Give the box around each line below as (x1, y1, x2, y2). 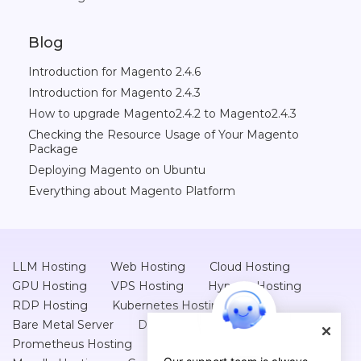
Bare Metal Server (12, 317, 114, 332)
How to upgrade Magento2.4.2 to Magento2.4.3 (28, 106, 297, 121)
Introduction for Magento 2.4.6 (28, 64, 201, 79)
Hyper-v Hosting (208, 279, 301, 293)
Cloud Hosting (210, 259, 290, 274)
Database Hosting (138, 317, 240, 332)
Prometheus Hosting (12, 337, 132, 351)
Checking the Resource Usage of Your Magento (28, 127, 299, 142)
